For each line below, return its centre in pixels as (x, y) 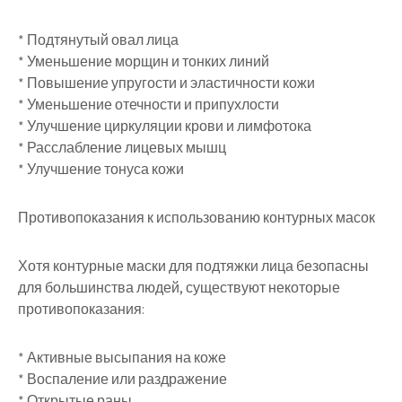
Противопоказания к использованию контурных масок (197, 218)
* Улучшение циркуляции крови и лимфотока (165, 126)
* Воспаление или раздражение (122, 379)
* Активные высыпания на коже (122, 358)
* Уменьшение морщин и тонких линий (144, 61)
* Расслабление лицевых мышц (122, 148)
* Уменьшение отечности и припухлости (149, 105)
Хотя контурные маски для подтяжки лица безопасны (193, 266)
